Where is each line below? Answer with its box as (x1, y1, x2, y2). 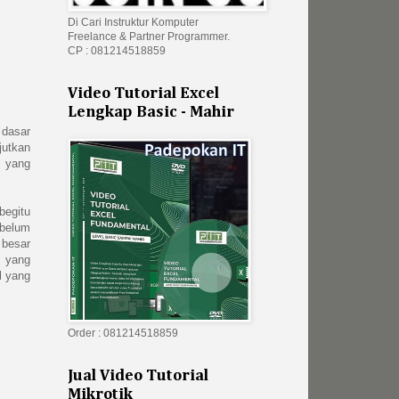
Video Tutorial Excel (68, 85, 219, 102)
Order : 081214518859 (68, 327, 178, 340)
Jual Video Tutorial (68, 368, 208, 385)
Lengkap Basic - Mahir (68, 104, 234, 121)
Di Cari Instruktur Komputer (68, 16, 199, 29)
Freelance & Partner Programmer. (68, 30, 230, 44)
